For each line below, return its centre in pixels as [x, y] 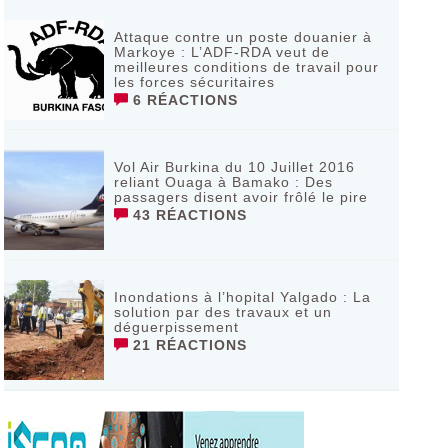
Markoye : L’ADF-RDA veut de [221, 52]
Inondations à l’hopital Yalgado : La [242, 297]
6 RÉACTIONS [182, 100]
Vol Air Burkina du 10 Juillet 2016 [234, 167]
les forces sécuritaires [194, 82]
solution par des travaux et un [222, 312]
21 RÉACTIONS [187, 345]
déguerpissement [176, 327]
